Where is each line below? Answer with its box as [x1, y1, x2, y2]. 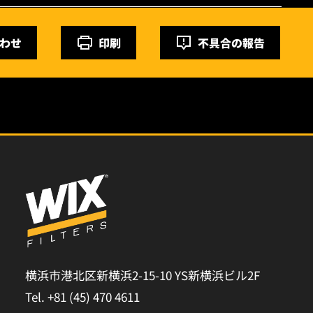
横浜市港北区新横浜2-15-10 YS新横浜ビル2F [25, 266, 260, 284]
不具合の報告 [198, 34, 265, 51]
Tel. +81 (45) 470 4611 [25, 288, 140, 306]
